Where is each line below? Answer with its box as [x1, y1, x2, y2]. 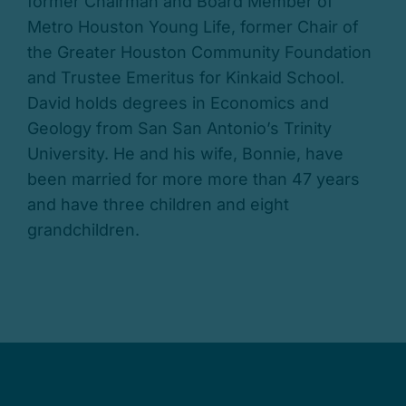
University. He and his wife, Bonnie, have [26, 144, 343, 164]
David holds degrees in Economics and [26, 93, 329, 113]
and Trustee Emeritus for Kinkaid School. [26, 68, 344, 88]
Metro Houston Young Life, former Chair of [26, 17, 359, 37]
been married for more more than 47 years [26, 169, 360, 189]
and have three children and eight [26, 195, 289, 215]
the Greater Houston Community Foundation [26, 43, 372, 63]
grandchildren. [26, 220, 140, 240]
